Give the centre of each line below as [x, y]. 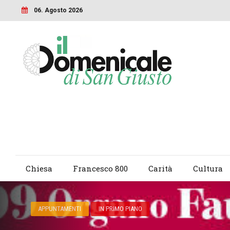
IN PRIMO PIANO [120, 209]
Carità [160, 169]
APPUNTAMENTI [60, 209]
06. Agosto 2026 [58, 10]
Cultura [208, 169]
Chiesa [39, 169]
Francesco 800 [100, 169]
